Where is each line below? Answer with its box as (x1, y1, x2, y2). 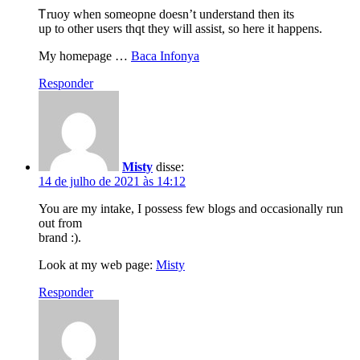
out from (39, 215, 82, 230)
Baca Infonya (131, 48, 199, 63)
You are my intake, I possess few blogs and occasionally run (39, 201, 343, 215)
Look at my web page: (39, 257, 156, 272)
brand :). (39, 230, 81, 244)
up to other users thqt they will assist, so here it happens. (39, 21, 322, 35)
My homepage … (39, 48, 131, 63)
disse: (156, 159, 184, 174)
